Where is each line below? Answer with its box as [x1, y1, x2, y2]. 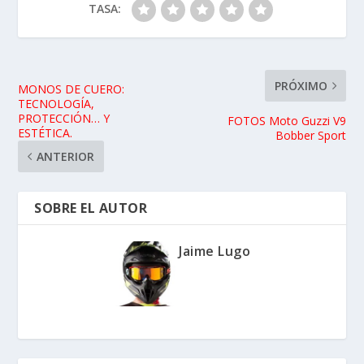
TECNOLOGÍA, [18, 96, 95, 112]
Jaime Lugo [179, 242, 250, 261]
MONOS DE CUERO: [18, 81, 125, 97]
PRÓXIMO [274, 78, 327, 94]
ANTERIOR [37, 149, 95, 165]
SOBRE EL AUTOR [34, 199, 148, 218]
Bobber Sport [275, 128, 346, 144]
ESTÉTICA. [18, 125, 73, 141]
